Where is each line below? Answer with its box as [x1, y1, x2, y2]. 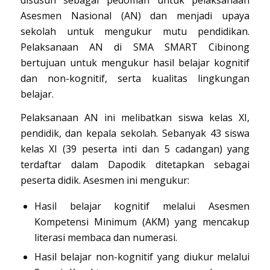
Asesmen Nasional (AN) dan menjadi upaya [20, 8, 250, 22]
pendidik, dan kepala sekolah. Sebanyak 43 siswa [20, 127, 250, 140]
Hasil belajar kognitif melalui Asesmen [34, 199, 250, 213]
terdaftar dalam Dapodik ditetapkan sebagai [20, 158, 250, 172]
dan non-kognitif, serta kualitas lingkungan [20, 71, 250, 85]
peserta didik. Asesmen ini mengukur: [20, 174, 189, 187]
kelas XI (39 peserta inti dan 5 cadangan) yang [20, 142, 250, 156]
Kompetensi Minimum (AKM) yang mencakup [34, 215, 250, 228]
